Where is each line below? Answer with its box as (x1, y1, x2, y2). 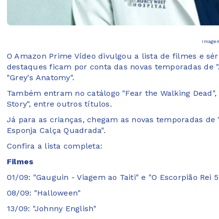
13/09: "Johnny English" (7, 204, 97, 214)
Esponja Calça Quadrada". (7, 126, 106, 135)
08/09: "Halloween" (7, 188, 81, 198)
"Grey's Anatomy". (7, 73, 75, 83)
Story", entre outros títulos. (7, 99, 112, 109)
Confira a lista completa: (7, 141, 102, 151)
